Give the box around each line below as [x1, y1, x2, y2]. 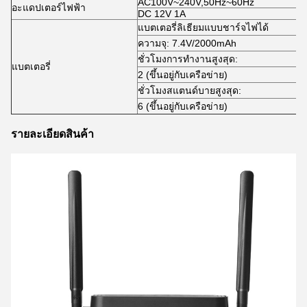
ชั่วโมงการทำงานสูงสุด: [138, 53, 238, 64]
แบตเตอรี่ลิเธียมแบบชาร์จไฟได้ [138, 21, 269, 33]
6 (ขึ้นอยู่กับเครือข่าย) [138, 100, 228, 112]
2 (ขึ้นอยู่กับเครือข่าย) [138, 69, 228, 80]
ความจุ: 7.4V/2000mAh [138, 37, 236, 49]
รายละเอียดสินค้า [11, 127, 94, 140]
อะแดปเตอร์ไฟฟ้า [12, 1, 86, 13]
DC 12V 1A [138, 8, 186, 19]
